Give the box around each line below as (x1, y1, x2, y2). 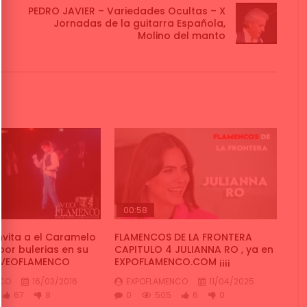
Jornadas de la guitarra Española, (53, 16, 225, 31)
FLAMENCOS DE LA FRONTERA (114, 230, 253, 244)
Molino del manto (138, 29, 225, 43)
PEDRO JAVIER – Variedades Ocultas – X (28, 4, 225, 19)
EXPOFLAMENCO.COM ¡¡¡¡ (114, 254, 231, 269)
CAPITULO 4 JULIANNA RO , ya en (114, 242, 274, 256)
